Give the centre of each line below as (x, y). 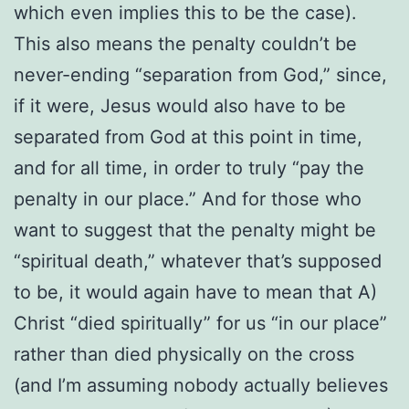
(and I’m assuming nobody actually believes (201, 385)
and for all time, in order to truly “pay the (189, 168)
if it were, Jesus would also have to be (180, 105)
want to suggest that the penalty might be (195, 230)
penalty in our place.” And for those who (188, 199)
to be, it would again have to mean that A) (195, 292)
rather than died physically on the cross (184, 354)
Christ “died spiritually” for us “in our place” (200, 323)
